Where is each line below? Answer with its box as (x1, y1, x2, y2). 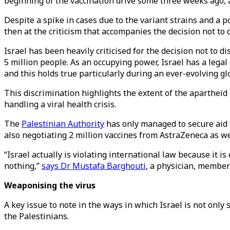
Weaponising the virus (4, 180, 95, 191)
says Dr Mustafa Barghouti (42, 160, 146, 171)
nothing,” (4, 160, 42, 171)
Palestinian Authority (22, 118, 104, 129)
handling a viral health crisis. (4, 99, 118, 110)
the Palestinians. (4, 210, 69, 222)
